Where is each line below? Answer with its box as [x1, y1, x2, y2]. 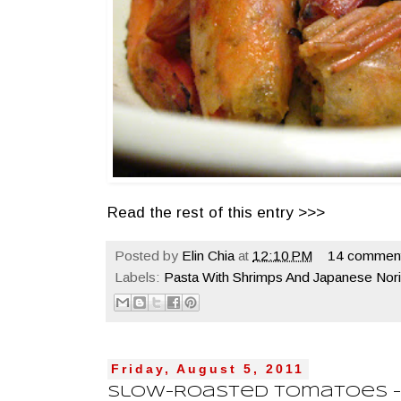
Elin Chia [182, 247, 235, 263]
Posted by [115, 247, 182, 263]
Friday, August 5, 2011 [111, 362, 305, 376]
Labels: [115, 269, 164, 285]
